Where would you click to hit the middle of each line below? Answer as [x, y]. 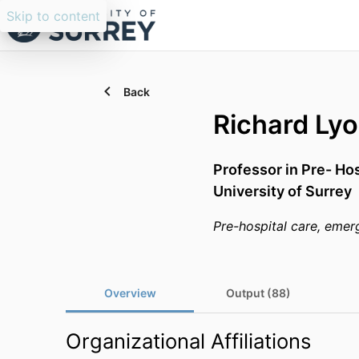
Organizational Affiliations [188, 341]
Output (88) [258, 293]
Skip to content [53, 16]
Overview [130, 293]
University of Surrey [282, 191]
